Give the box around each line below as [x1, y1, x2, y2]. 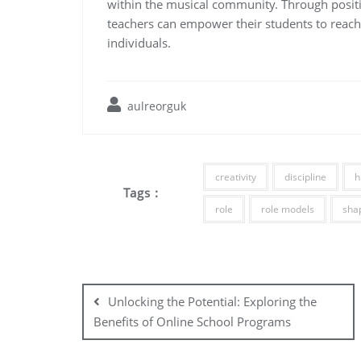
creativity [215, 170, 256, 184]
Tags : [122, 185, 159, 201]
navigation [81, 288, 218, 323]
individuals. [107, 35, 171, 51]
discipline [284, 170, 326, 184]
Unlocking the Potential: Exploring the [108, 293, 317, 309]
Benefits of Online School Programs [93, 313, 291, 330]
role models [261, 202, 314, 216]
